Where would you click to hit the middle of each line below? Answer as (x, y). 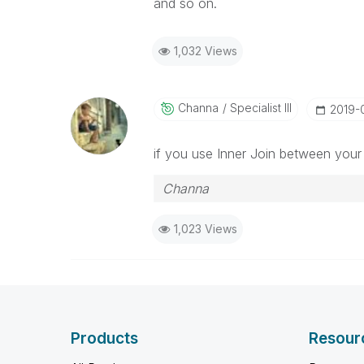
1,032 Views (205, 50)
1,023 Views (205, 228)
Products (104, 338)
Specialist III (259, 107)
